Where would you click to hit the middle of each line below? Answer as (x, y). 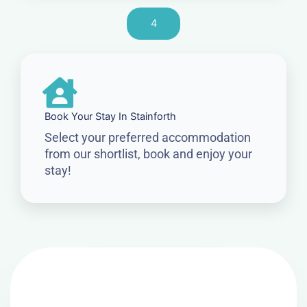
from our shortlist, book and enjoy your (148, 154)
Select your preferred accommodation (148, 138)
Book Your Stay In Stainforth (110, 117)
